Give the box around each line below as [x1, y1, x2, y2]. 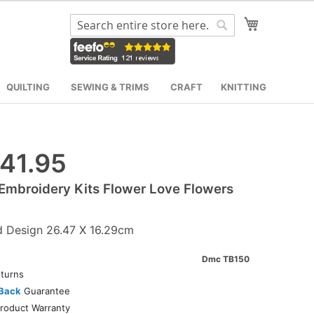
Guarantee [20, 285, 70, 296]
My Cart [259, 15, 303, 29]
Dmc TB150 [202, 253, 250, 264]
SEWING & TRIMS [71, 81, 149, 93]
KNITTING [221, 81, 266, 93]
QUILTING [6, 81, 50, 93]
